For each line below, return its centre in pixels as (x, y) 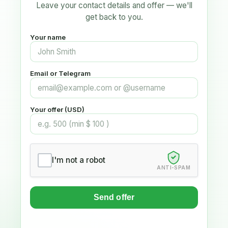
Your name (48, 37)
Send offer (114, 197)
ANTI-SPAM (174, 167)
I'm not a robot (79, 160)
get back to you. (114, 17)
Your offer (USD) (57, 109)
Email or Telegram (60, 73)
